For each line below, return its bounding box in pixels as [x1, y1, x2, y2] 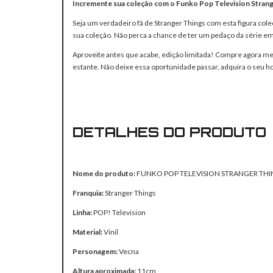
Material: [73, 227, 102, 236]
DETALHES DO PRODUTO [73, 123, 266, 140]
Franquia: [73, 188, 104, 197]
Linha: [73, 208, 92, 217]
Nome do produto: [73, 169, 135, 178]
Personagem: [73, 247, 118, 256]
